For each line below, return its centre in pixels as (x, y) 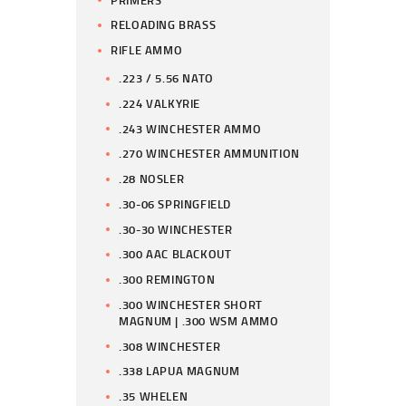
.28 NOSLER (152, 179)
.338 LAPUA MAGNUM (179, 371)
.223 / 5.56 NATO (166, 78)
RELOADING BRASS (164, 25)
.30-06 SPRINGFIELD (175, 203)
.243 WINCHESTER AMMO (190, 128)
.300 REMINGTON (167, 280)
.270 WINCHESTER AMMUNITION (209, 154)
